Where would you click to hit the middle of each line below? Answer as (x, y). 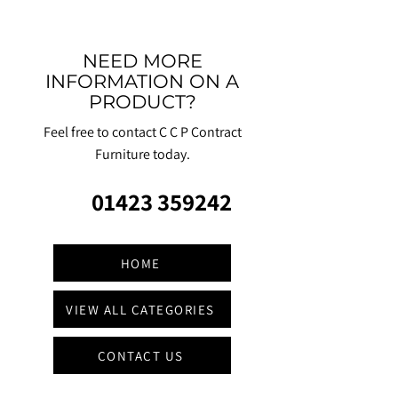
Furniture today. (142, 154)
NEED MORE (142, 61)
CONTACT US (140, 355)
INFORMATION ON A (142, 81)
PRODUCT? (142, 102)
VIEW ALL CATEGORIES (140, 309)
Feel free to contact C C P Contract (142, 132)
